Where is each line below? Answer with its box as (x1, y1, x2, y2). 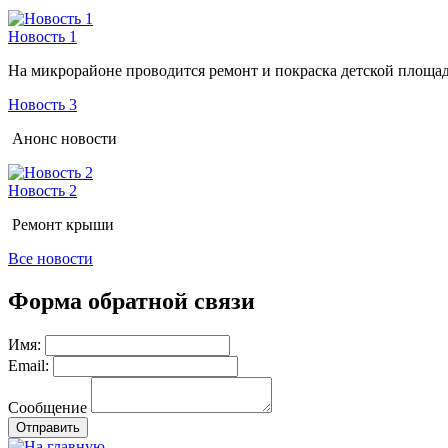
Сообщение (8, 398, 87, 416)
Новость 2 (8, 181, 77, 199)
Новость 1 (8, 27, 77, 45)
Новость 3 (8, 95, 77, 113)
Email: (8, 356, 49, 374)
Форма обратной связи (8, 287, 255, 314)
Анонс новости (8, 129, 117, 147)
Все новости (8, 249, 93, 267)
